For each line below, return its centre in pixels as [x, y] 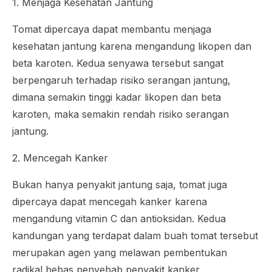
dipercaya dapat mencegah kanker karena [110, 202]
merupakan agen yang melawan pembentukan [120, 253]
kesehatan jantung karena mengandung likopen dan [132, 46]
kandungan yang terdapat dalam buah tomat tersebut [135, 236]
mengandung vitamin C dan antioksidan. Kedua [119, 219]
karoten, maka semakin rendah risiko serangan [121, 114]
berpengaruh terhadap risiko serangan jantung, [121, 80]
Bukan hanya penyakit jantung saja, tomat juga [120, 185]
